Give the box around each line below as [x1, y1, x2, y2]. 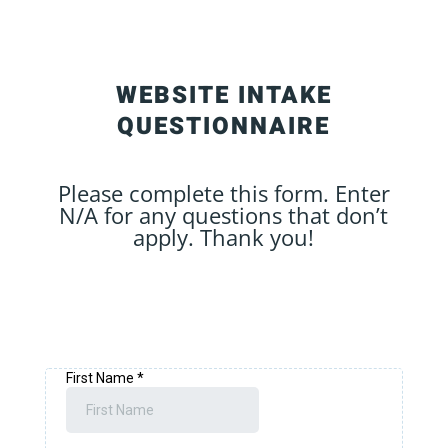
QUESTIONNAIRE [117, 109, 331, 144]
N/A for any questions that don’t [59, 200, 389, 230]
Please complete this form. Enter [57, 178, 390, 208]
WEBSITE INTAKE [115, 78, 332, 113]
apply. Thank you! [133, 222, 315, 252]
